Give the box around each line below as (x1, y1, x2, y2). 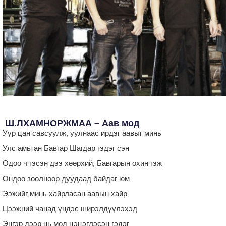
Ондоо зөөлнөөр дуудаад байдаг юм (3, 174, 130, 183)
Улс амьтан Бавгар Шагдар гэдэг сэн (3, 143, 129, 152)
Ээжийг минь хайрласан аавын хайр (3, 189, 127, 198)
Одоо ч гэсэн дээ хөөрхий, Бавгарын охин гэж (3, 158, 162, 167)
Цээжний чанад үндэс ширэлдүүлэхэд (3, 204, 137, 213)
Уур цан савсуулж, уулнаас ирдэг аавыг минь (3, 128, 161, 137)
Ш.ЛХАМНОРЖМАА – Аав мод (3, 118, 139, 128)
